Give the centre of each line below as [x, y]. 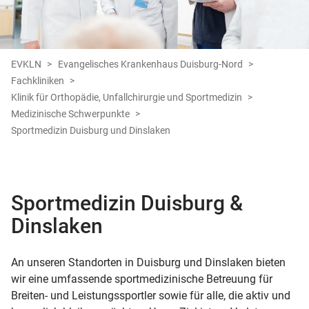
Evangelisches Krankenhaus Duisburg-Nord [150, 64]
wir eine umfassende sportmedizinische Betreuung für [142, 279]
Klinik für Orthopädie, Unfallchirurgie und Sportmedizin [127, 98]
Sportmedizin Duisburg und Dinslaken [91, 131]
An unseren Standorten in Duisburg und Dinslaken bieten [148, 263]
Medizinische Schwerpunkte [70, 114]
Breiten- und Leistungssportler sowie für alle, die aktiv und [151, 296]
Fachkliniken [38, 81]
